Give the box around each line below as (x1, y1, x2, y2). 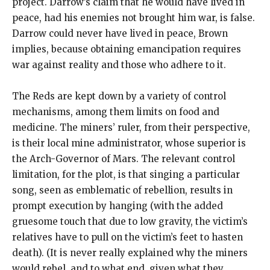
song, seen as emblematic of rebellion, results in (12, 184, 233, 196)
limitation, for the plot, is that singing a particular (12, 168, 240, 180)
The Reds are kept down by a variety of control (12, 90, 226, 102)
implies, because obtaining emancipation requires (12, 43, 241, 55)
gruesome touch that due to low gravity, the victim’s (12, 215, 248, 227)
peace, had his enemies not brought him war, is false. (12, 11, 255, 24)
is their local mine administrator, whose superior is (12, 137, 246, 149)
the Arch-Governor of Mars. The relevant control (12, 152, 235, 165)
